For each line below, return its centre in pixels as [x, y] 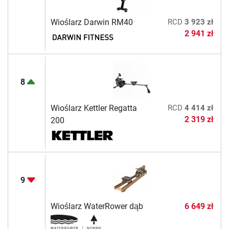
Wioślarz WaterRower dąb [97, 206]
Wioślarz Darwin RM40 [91, 22]
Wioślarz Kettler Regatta [94, 108]
